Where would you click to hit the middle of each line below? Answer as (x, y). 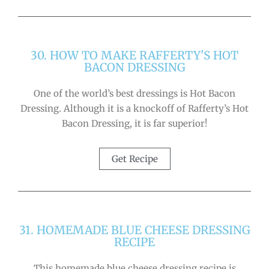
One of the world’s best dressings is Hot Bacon (134, 94)
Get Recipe (134, 159)
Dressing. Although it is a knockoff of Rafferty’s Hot (134, 109)
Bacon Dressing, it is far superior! (134, 124)
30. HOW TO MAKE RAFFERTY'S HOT (134, 56)
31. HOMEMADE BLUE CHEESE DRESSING (134, 230)
